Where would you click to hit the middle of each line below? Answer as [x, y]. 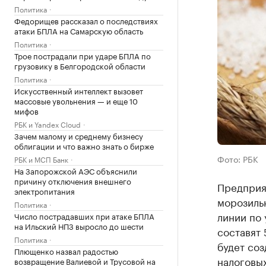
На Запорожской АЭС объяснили [76, 170]
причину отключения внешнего [73, 180]
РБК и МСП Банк [41, 159]
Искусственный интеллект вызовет [79, 90]
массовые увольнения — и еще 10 [76, 100]
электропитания [45, 191]
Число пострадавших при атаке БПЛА [84, 216]
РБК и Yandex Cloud [47, 124]
